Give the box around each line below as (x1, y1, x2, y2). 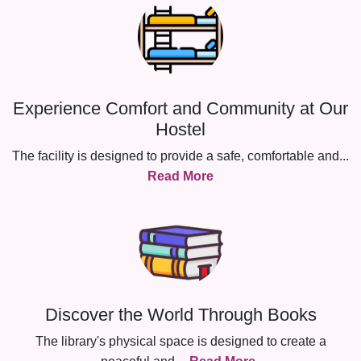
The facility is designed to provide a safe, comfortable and (12, 149, 339, 163)
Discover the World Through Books (44, 305, 317, 325)
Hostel (156, 119, 205, 139)
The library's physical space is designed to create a (35, 334, 326, 348)
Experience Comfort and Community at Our (13, 98, 348, 118)
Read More (147, 169, 214, 183)
